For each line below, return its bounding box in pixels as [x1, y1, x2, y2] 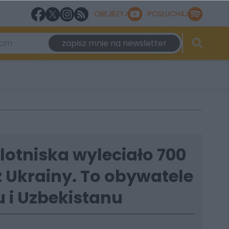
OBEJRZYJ [94, 9, 128, 19]
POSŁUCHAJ [148, 9, 188, 19]
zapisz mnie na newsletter [61, 37, 167, 49]
